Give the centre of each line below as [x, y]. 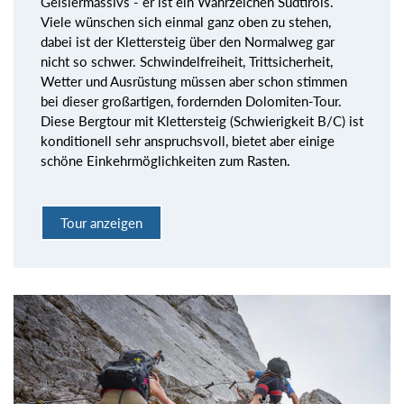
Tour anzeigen [101, 222]
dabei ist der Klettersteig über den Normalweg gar [188, 42]
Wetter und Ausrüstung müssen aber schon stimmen [194, 82]
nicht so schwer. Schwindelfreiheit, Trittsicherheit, [187, 62]
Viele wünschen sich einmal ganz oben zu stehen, [186, 22]
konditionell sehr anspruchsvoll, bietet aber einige [188, 141]
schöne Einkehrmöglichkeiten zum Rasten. [165, 161]
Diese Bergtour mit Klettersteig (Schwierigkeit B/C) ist [202, 121]
